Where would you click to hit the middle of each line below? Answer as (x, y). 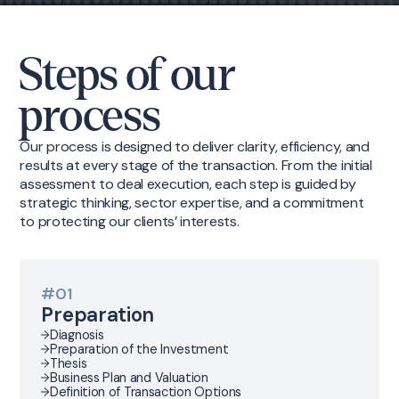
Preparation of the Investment (139, 350)
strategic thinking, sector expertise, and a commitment (192, 203)
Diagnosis (77, 335)
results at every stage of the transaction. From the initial (196, 166)
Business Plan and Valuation (129, 378)
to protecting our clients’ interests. (130, 222)
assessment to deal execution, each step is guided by (188, 184)
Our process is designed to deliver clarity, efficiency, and (195, 147)
